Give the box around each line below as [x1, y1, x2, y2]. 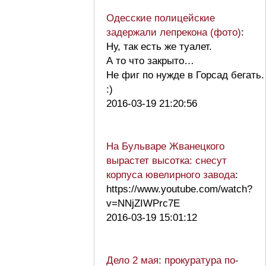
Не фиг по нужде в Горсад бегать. [106, 69, 264, 81]
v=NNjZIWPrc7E [106, 197, 180, 209]
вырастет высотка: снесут [106, 154, 227, 166]
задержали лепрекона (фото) [106, 26, 241, 38]
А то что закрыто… [106, 55, 194, 66]
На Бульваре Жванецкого [106, 140, 224, 152]
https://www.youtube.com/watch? [106, 183, 252, 195]
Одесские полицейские [106, 12, 215, 24]
